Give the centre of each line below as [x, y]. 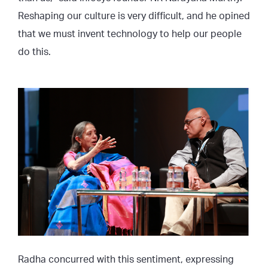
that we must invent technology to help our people [130, 34]
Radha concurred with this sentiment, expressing [126, 260]
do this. [34, 52]
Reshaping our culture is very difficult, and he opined [134, 16]
